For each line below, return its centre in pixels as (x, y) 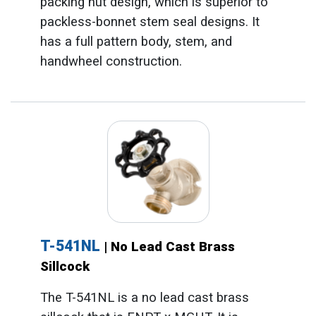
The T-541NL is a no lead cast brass (144, 298)
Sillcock (65, 267)
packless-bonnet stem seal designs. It (150, 22)
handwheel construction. (111, 61)
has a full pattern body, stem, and (136, 41)
